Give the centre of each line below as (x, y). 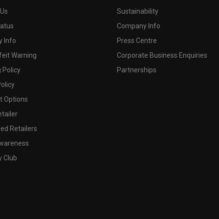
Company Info (139, 26)
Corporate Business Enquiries (162, 55)
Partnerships (137, 70)
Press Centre (137, 40)
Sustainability (138, 11)
